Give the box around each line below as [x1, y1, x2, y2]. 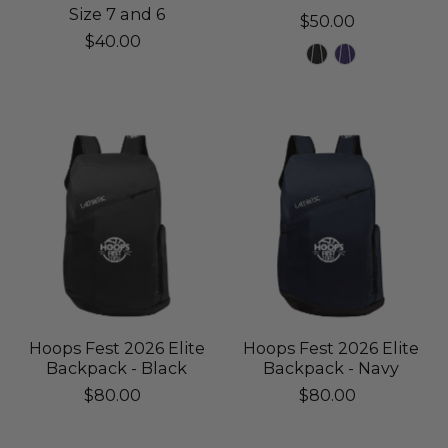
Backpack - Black [46, 357, 188, 378]
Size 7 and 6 [68, 4, 165, 25]
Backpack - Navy [263, 357, 400, 378]
